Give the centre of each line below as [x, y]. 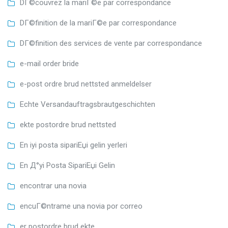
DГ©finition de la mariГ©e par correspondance [98, 23]
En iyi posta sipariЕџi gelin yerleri [74, 145]
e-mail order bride [49, 63]
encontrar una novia [53, 186]
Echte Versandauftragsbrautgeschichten [88, 104]
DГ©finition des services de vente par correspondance [111, 43]
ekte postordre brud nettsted [68, 124]
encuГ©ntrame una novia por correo [81, 206]
